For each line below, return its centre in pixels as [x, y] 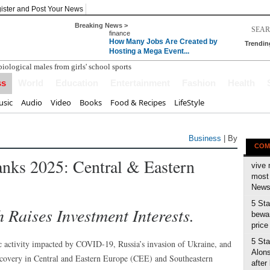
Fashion [199, 83]
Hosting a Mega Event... [149, 51]
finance [120, 33]
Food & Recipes [138, 102]
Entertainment [140, 83]
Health [241, 83]
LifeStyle [189, 102]
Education [77, 83]
